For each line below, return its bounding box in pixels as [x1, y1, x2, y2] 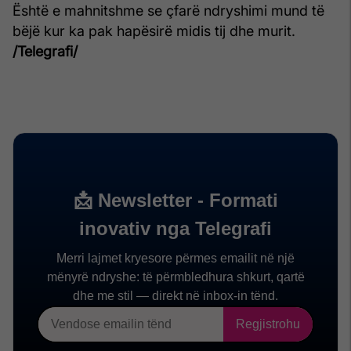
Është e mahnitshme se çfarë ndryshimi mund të [13, 2, 324, 20]
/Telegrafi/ [13, 43, 78, 60]
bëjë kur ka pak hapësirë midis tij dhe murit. [13, 23, 295, 40]
